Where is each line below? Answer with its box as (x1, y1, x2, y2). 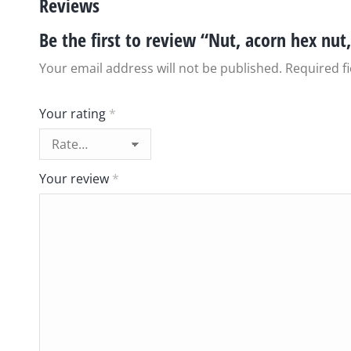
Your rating (39, 105, 109, 122)
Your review (39, 170, 112, 187)
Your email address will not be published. (39, 60, 282, 77)
